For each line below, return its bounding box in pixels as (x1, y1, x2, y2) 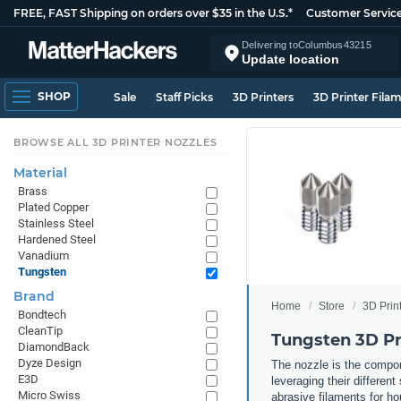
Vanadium (18, 249, 69, 262)
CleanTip (18, 324, 63, 337)
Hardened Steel (18, 233, 96, 246)
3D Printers (233, 90, 294, 104)
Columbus (297, 38, 344, 50)
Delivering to (242, 38, 298, 50)
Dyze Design (18, 356, 81, 370)
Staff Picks (156, 90, 213, 104)
